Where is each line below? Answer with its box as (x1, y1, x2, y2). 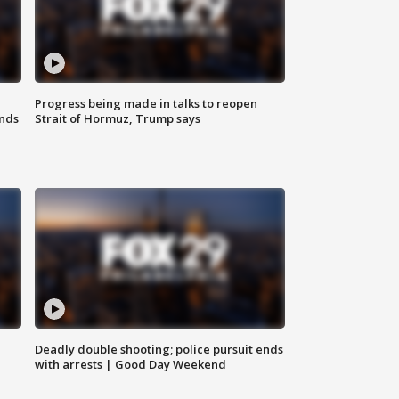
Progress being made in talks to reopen (35, 95, 258, 112)
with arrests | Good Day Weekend (35, 356, 227, 373)
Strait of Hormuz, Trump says (35, 110, 201, 127)
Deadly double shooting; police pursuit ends (35, 341, 284, 358)
